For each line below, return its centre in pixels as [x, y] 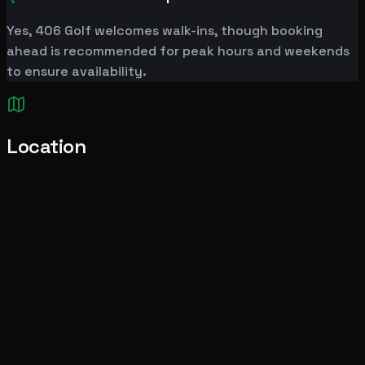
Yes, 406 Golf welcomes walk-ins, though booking [165, 31]
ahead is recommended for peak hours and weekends [178, 51]
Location [46, 147]
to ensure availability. [77, 72]
